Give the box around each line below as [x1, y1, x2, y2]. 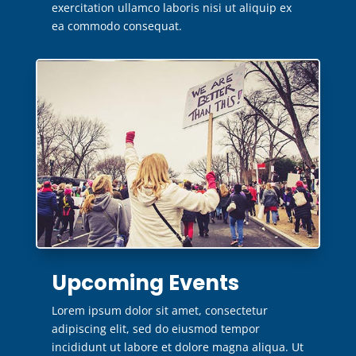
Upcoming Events [51, 269, 239, 298]
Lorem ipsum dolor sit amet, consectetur [51, 303, 268, 319]
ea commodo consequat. [51, 17, 182, 33]
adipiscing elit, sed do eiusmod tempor [51, 321, 260, 337]
